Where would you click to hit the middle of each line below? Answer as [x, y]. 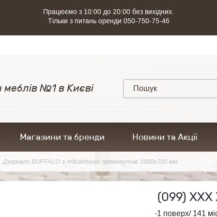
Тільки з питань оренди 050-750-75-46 [108, 21]
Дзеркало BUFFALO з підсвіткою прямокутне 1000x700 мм [90, 162]
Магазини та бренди [62, 137]
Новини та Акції [165, 137]
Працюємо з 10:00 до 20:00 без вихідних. [108, 12]
